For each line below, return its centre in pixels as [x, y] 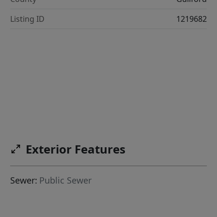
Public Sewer [66, 180]
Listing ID [28, 19]
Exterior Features [76, 149]
